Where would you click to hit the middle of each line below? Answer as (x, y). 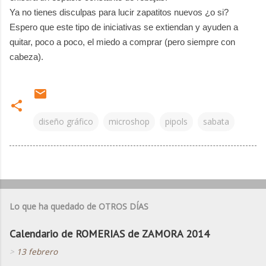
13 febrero (37, 251)
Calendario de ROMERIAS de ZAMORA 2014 (110, 233)
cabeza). (28, 56)
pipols (176, 121)
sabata (216, 121)
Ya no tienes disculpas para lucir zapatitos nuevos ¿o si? (119, 12)
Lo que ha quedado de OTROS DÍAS (79, 206)
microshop (129, 121)
